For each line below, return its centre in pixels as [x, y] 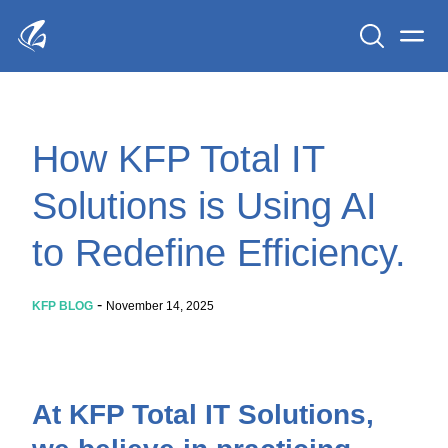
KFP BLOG [62, 306]
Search [396, 58]
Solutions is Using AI [204, 206]
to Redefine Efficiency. [219, 253]
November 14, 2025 [160, 306]
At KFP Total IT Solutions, [203, 414]
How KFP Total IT [178, 159]
